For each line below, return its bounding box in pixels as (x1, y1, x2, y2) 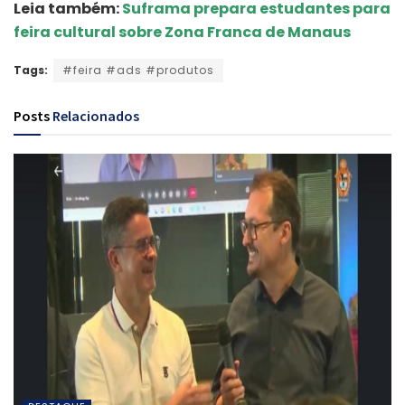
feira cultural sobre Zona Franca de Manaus (14, 21, 351, 42)
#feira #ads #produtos (62, 61, 214, 78)
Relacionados (52, 106, 139, 125)
